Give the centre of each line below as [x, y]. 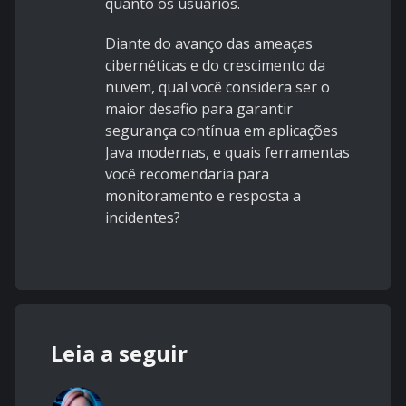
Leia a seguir [119, 353]
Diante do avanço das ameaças [209, 44]
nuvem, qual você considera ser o [217, 87]
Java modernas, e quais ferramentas [227, 153]
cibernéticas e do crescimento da [215, 66]
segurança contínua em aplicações [222, 131]
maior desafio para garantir [199, 109]
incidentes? [143, 218]
